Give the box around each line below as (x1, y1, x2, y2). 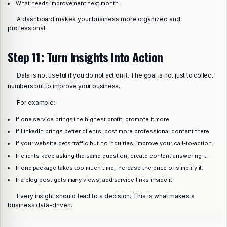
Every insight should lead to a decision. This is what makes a (17, 192, 195, 200)
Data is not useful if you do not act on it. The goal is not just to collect (17, 71, 213, 79)
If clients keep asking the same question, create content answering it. (15, 152, 208, 159)
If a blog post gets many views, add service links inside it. (15, 176, 174, 183)
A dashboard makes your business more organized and (17, 15, 180, 23)
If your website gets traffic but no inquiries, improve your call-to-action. (15, 139, 213, 147)
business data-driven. (8, 201, 72, 209)
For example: (17, 98, 56, 106)
